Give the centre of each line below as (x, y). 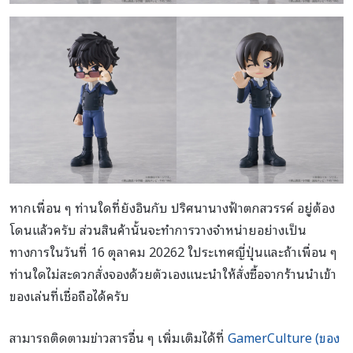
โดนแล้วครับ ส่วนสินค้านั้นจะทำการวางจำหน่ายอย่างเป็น (158, 230)
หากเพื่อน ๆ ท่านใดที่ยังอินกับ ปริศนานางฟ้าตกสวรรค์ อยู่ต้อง (172, 208)
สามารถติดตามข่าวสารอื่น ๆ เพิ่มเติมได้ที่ (119, 338)
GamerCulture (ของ (284, 338)
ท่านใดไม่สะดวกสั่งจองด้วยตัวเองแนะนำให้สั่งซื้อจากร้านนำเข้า (173, 274)
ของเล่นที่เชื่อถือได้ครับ (69, 296)
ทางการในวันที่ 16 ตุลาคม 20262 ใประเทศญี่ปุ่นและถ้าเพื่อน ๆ (173, 252)
